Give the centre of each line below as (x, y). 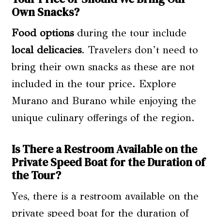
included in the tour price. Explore (94, 84)
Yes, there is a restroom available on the (105, 196)
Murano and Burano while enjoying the (104, 101)
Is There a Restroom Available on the (104, 149)
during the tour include (130, 33)
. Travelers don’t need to (140, 50)
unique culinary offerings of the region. (103, 117)
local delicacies (46, 50)
